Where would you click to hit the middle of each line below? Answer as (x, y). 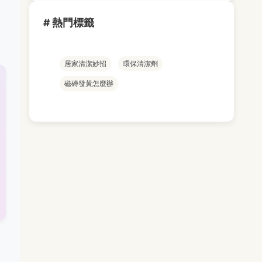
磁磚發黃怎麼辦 (89, 83)
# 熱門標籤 (69, 23)
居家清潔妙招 (85, 63)
